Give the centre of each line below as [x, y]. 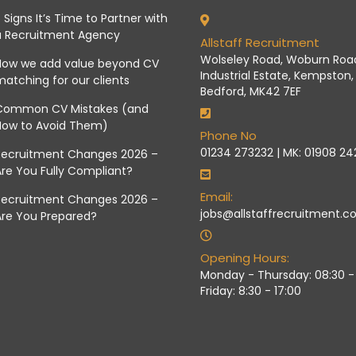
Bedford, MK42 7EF [250, 92]
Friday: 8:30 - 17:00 [250, 291]
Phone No [228, 136]
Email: [216, 197]
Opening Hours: [244, 258]
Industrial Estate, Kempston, [277, 76]
